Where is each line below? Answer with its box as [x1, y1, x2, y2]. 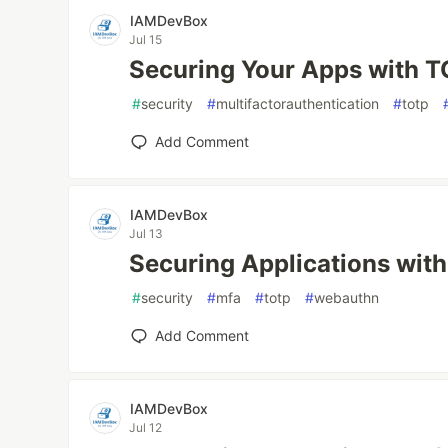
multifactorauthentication [216, 95, 380, 112]
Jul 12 [129, 420, 163, 435]
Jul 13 [129, 226, 164, 241]
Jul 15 [129, 32, 163, 47]
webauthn [314, 289, 380, 306]
